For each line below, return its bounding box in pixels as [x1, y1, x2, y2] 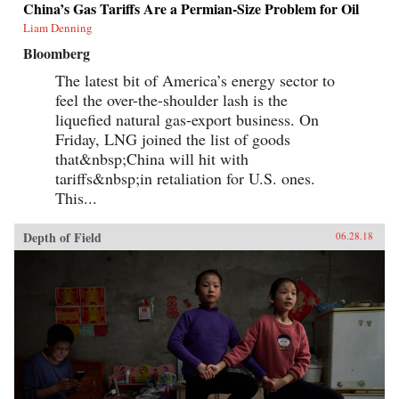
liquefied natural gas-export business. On [55, 109, 319, 131]
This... [55, 187, 97, 209]
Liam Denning [23, 20, 93, 37]
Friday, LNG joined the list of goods [55, 128, 290, 151]
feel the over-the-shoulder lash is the [55, 89, 288, 111]
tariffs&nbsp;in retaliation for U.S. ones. [55, 167, 315, 190]
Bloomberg [23, 43, 90, 64]
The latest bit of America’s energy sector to [55, 69, 335, 92]
